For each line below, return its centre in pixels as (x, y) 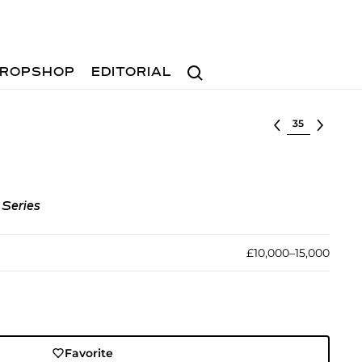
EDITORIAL (132, 73)
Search (201, 65)
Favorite (89, 353)
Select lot (314, 122)
